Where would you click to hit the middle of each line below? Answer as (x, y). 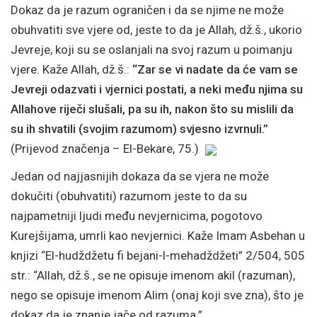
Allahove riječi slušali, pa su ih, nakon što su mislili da (152, 109)
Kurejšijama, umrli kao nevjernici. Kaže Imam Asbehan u (158, 235)
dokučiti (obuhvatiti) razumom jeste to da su (129, 196)
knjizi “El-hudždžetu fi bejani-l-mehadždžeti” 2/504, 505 (158, 255)
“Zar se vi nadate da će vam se (215, 69)
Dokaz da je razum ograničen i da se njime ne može (147, 10)
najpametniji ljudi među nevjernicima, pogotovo (137, 215)
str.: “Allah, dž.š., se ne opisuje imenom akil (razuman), (153, 275)
